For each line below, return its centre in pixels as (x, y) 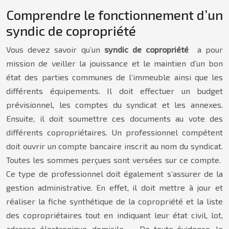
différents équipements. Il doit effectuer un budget (114, 91)
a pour (208, 49)
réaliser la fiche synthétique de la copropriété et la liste (114, 201)
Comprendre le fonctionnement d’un (114, 15)
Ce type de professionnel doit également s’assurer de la (114, 174)
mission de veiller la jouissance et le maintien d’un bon (114, 63)
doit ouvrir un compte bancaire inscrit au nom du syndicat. (114, 146)
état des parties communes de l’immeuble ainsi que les (114, 77)
